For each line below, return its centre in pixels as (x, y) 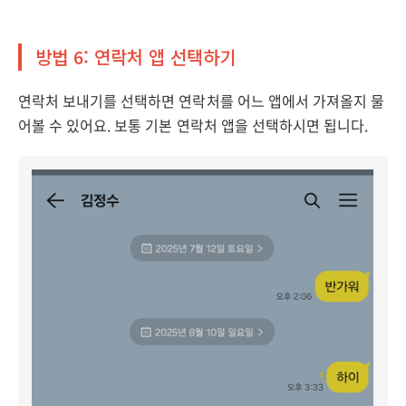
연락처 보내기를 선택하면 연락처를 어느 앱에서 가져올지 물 (202, 101)
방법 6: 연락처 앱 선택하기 (136, 57)
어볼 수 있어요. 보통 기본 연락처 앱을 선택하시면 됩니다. (193, 125)
